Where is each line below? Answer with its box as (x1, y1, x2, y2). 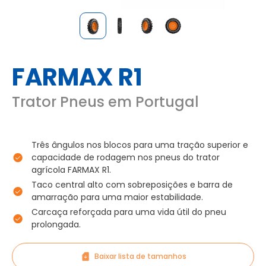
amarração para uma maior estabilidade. (31, 191, 203, 203)
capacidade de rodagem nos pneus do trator (31, 151, 220, 163)
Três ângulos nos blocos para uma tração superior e (31, 139, 248, 151)
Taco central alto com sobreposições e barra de (31, 179, 233, 191)
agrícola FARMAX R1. (31, 164, 111, 176)
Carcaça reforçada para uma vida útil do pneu (31, 206, 226, 218)
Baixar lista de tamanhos (94, 251, 186, 261)
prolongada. (31, 218, 81, 230)
